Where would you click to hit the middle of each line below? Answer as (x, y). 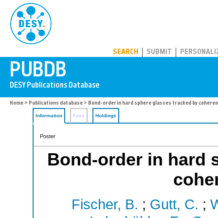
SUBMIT (159, 52)
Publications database (56, 103)
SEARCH (126, 52)
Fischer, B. (105, 205)
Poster (48, 136)
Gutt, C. (174, 205)
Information (49, 116)
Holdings (106, 116)
